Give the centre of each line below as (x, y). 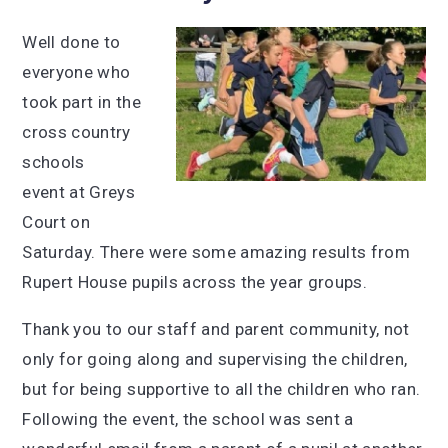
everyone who (76, 72)
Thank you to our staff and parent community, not (216, 329)
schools (53, 162)
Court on (56, 222)
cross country (76, 132)
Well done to (71, 42)
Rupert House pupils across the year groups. (195, 282)
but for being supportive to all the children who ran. (221, 389)
